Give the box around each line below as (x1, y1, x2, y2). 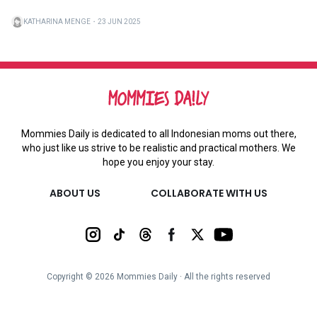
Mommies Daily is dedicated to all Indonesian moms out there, (21, 127, 296, 139)
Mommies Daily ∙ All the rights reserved (115, 271, 270, 282)
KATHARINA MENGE (23, 17, 91, 25)
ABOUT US (50, 185, 101, 200)
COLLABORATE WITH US (150, 185, 267, 200)
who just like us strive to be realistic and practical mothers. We (21, 142, 296, 154)
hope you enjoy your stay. (103, 156, 214, 168)
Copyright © (47, 271, 95, 282)
